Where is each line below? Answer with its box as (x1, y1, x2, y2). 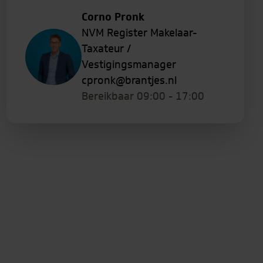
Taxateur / (81, 41, 131, 57)
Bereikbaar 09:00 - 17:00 (81, 89, 204, 104)
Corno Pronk (81, 9, 144, 25)
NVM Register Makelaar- (81, 25, 197, 41)
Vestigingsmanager (81, 57, 176, 73)
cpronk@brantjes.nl (81, 73, 177, 89)
